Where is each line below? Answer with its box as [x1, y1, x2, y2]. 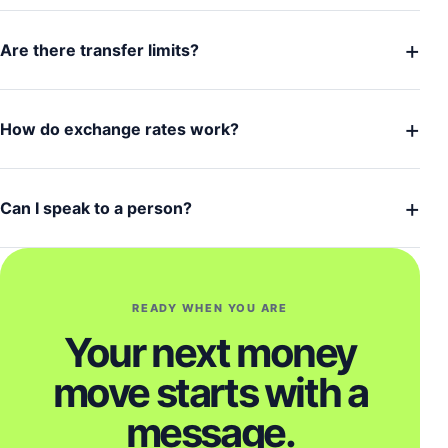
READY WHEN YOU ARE [132, 301, 288, 315]
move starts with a [52, 368, 368, 417]
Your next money [63, 328, 356, 377]
